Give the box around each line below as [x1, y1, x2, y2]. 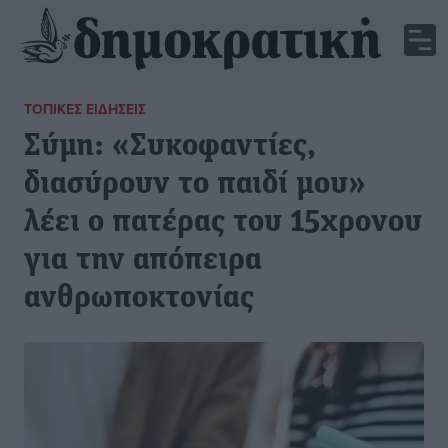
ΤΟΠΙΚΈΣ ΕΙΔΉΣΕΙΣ [24, 99, 146, 119]
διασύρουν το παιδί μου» [24, 169, 366, 201]
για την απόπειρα [24, 245, 262, 277]
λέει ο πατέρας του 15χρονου [24, 207, 422, 239]
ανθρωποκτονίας [24, 283, 254, 315]
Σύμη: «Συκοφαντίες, [24, 131, 316, 163]
